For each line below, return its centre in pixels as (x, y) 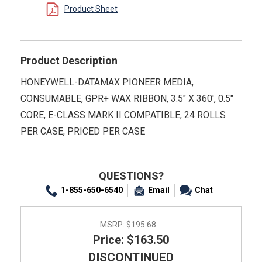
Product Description (69, 60)
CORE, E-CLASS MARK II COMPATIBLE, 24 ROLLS (123, 115)
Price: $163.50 (131, 239)
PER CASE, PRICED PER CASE (83, 131)
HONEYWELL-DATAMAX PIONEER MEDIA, (107, 82)
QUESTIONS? (131, 175)
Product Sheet (91, 9)
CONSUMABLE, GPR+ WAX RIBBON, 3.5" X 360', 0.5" (127, 98)
